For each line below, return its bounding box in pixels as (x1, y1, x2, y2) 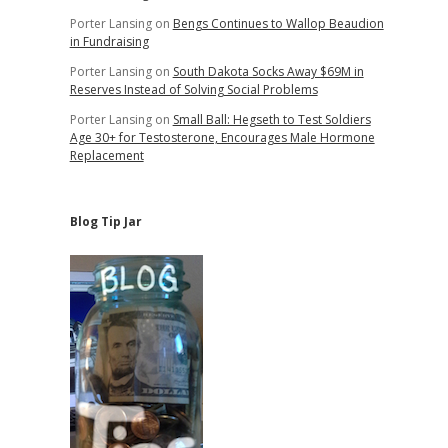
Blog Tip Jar (69, 213, 142, 230)
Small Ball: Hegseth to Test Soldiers (172, 111, 371, 128)
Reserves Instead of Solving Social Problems (69, 81, 318, 98)
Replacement (69, 147, 144, 164)
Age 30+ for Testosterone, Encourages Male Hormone (69, 129, 375, 146)
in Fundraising (69, 33, 149, 50)
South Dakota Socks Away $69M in (172, 63, 364, 80)
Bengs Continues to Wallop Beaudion (172, 15, 384, 32)
